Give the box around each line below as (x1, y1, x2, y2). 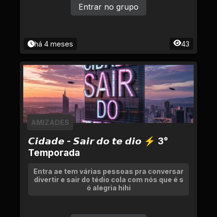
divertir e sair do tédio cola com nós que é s (33, 175, 184, 184)
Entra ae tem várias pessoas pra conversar (33, 167, 184, 175)
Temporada (28, 147, 80, 158)
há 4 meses (34, 40, 73, 48)
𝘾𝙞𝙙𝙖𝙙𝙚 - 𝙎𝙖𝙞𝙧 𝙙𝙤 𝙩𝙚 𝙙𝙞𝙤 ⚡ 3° (28, 135, 168, 147)
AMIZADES (31, 118, 69, 126)
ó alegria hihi (86, 184, 131, 192)
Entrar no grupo (78, 2, 139, 12)
